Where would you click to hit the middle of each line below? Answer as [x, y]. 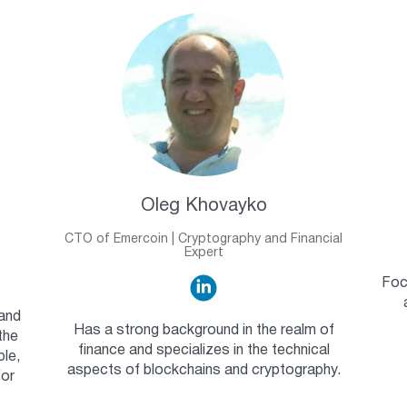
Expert [203, 253]
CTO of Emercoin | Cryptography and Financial [203, 239]
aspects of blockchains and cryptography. [203, 370]
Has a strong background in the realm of [203, 330]
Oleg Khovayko [203, 206]
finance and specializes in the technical [203, 350]
